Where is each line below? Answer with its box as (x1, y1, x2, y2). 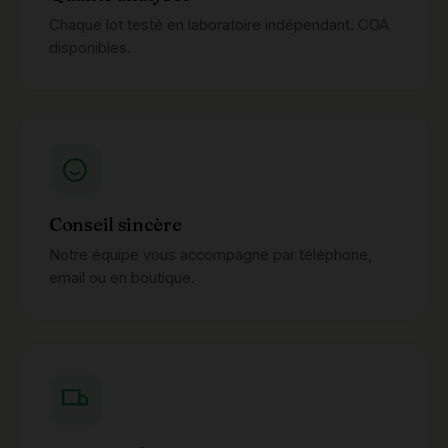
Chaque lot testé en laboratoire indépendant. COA (49, 16, 389, 35)
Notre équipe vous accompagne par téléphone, (49, 246, 372, 265)
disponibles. (49, 39, 131, 58)
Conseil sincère (49, 213, 182, 237)
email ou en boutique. (49, 269, 195, 288)
